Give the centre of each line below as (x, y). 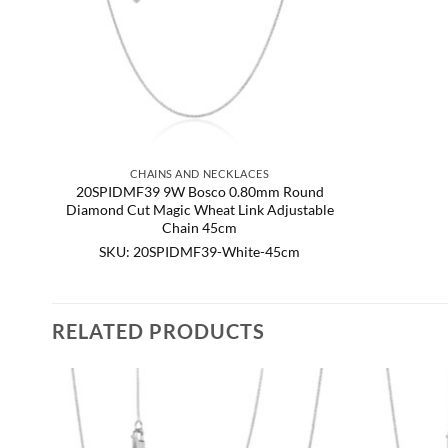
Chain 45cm (199, 227)
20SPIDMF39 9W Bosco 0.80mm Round (199, 191)
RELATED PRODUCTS (158, 331)
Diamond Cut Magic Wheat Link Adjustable (199, 209)
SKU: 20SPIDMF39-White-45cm (199, 252)
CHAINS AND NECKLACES (199, 173)
